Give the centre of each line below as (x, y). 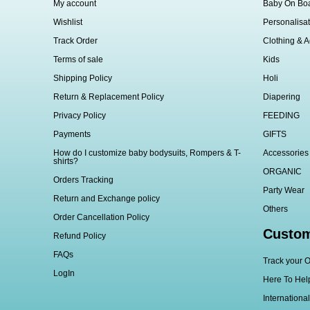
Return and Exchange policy (107, 199)
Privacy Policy (80, 116)
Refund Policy (80, 236)
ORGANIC (282, 172)
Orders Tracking (84, 180)
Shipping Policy (83, 79)
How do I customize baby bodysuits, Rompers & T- (147, 153)
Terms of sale (79, 60)
